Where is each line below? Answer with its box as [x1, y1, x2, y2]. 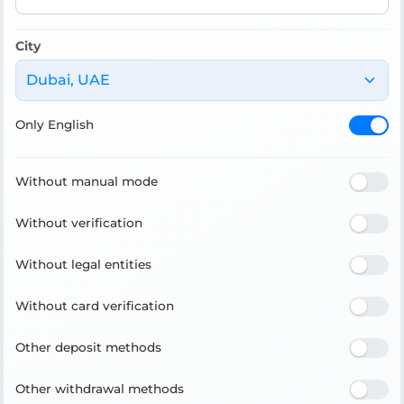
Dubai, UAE [25, 70, 110, 88]
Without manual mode [15, 174, 158, 189]
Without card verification [15, 298, 174, 314]
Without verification [15, 216, 142, 231]
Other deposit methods [15, 340, 161, 355]
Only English [15, 117, 94, 133]
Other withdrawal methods [15, 381, 184, 397]
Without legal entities [15, 257, 151, 272]
